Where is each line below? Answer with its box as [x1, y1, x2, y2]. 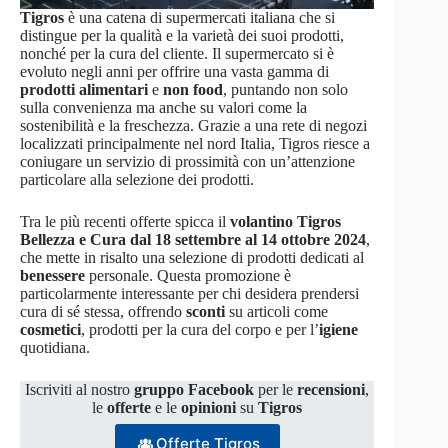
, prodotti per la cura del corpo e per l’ [81, 320, 319, 338]
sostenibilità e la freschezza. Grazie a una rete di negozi [20, 116, 367, 134]
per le [254, 380, 298, 398]
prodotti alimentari [20, 80, 152, 98]
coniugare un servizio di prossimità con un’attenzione [20, 152, 355, 170]
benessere [20, 266, 89, 284]
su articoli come [229, 302, 328, 320]
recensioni [297, 380, 366, 398]
